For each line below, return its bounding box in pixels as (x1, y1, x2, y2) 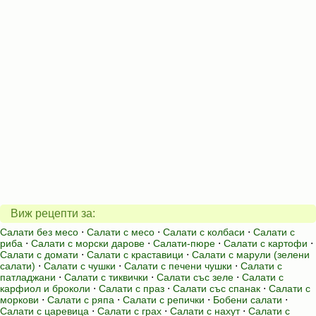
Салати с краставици (87, 249, 183, 260)
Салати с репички (123, 294, 205, 305)
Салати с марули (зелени (192, 249, 310, 260)
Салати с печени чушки (124, 260, 232, 272)
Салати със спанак (173, 283, 260, 294)
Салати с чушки (44, 260, 116, 272)
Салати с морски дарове (31, 238, 145, 249)
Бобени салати (213, 294, 282, 305)
